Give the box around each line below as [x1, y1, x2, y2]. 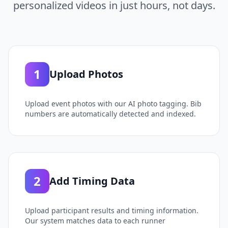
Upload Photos [49, 67, 123, 81]
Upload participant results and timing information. [25, 206, 198, 215]
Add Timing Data [49, 174, 135, 188]
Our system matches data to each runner [25, 216, 165, 225]
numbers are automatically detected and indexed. [25, 109, 196, 119]
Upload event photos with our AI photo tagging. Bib [25, 99, 202, 108]
